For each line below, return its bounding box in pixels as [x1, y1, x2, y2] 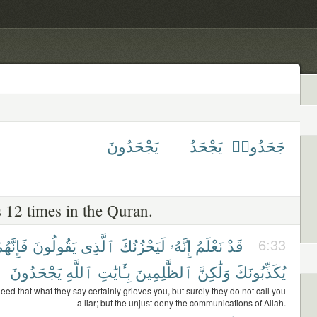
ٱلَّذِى [81, 234, 115, 256]
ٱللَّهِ [66, 260, 93, 282]
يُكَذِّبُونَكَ [235, 260, 286, 282]
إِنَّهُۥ [170, 234, 191, 256]
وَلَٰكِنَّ [197, 260, 231, 282]
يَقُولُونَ [33, 234, 76, 256]
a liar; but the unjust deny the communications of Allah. [77, 296, 286, 309]
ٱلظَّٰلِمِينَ [135, 260, 193, 282]
